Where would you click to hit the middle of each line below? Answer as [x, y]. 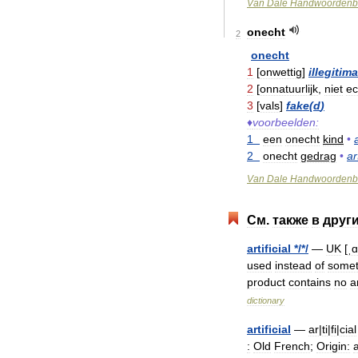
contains [310, 282]
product [266, 282]
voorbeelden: [286, 122]
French [292, 346]
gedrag [318, 156]
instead [293, 265]
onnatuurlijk [289, 89]
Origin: [333, 346]
